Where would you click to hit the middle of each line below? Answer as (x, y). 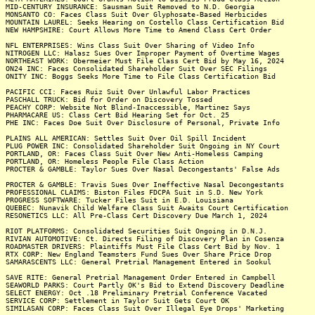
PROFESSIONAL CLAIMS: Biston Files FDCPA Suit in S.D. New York (134, 192)
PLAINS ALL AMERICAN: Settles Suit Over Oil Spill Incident (126, 138)
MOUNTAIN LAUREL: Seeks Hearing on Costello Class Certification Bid (145, 22)
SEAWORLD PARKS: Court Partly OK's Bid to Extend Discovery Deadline (145, 285)
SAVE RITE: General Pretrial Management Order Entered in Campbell (141, 277)
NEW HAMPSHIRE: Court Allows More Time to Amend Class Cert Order (139, 30)
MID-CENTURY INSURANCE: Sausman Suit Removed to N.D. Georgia (130, 7)
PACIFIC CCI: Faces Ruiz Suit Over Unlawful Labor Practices (128, 92)
